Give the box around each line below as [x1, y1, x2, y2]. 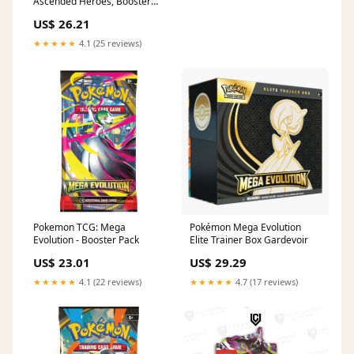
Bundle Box [33, 6, 83, 21]
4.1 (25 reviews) [77, 36, 141, 49]
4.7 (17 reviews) [233, 275, 298, 288]
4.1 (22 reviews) [77, 275, 141, 288]
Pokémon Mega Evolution [190, 220, 301, 234]
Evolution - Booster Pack [33, 232, 139, 247]
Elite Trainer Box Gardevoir [190, 232, 308, 247]
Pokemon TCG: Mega [33, 220, 126, 234]
